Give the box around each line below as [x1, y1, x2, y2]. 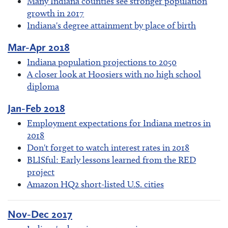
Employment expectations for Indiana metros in [27, 118, 211, 129]
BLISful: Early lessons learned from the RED [27, 154, 196, 166]
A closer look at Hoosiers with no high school [27, 69, 202, 80]
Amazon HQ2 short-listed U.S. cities [27, 179, 164, 190]
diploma [27, 81, 60, 93]
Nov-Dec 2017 [8, 207, 72, 220]
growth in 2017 [27, 7, 84, 19]
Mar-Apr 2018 [8, 41, 70, 54]
